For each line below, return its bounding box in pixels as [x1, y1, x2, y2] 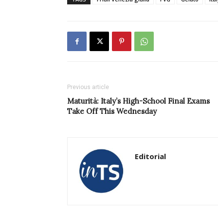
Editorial [135, 151, 166, 162]
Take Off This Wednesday [67, 107, 157, 116]
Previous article [67, 84, 109, 91]
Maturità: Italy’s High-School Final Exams [67, 96, 210, 106]
